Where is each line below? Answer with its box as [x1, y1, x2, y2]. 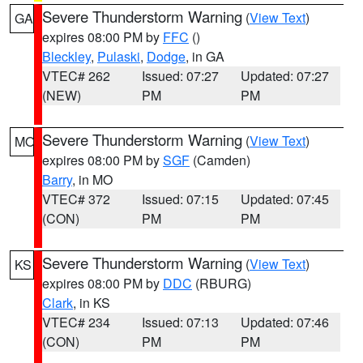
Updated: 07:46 [241, 313, 330, 331]
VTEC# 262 [42, 66, 110, 85]
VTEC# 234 [42, 313, 110, 331]
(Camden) [190, 151, 250, 169]
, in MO [72, 170, 113, 189]
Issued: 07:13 [141, 313, 219, 331]
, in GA [186, 47, 224, 66]
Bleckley [42, 47, 91, 66]
